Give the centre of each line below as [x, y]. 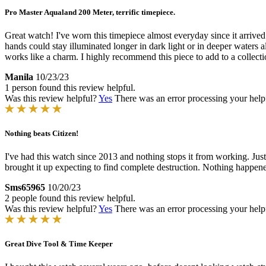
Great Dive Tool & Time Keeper [59, 244]
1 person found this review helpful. [70, 87]
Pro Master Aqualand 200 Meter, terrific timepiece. [90, 12]
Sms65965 [25, 188]
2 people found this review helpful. [70, 198]
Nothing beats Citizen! [42, 133]
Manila [19, 77]
